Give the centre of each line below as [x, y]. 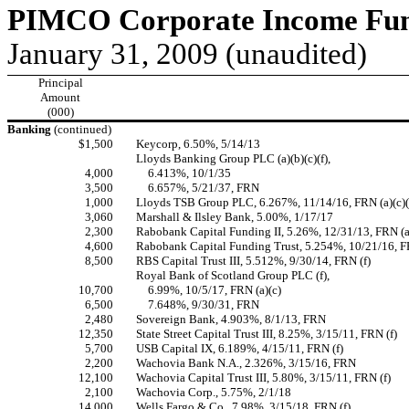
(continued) [83, 129]
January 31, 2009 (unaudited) [187, 54]
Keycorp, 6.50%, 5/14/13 [198, 144]
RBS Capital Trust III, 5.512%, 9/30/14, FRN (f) [253, 261]
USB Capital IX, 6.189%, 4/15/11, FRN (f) [240, 348]
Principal [60, 83]
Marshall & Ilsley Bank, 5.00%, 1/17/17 [235, 217]
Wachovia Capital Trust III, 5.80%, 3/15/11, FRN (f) [263, 378]
